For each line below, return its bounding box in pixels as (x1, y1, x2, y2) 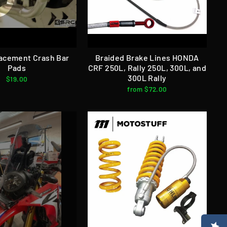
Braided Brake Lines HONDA (95, 52, 199, 62)
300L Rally (128, 72, 167, 83)
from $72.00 (127, 84, 167, 93)
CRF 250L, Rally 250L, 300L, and (88, 62, 207, 72)
